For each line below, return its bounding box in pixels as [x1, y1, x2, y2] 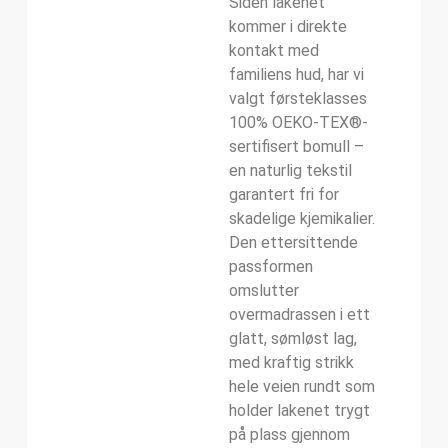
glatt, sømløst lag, [229, 329, 357, 349]
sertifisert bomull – [229, 137, 364, 157]
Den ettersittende [229, 233, 358, 253]
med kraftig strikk [229, 353, 354, 373]
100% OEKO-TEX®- [229, 113, 368, 133]
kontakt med [229, 41, 319, 61]
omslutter [229, 281, 299, 301]
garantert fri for [229, 185, 339, 205]
